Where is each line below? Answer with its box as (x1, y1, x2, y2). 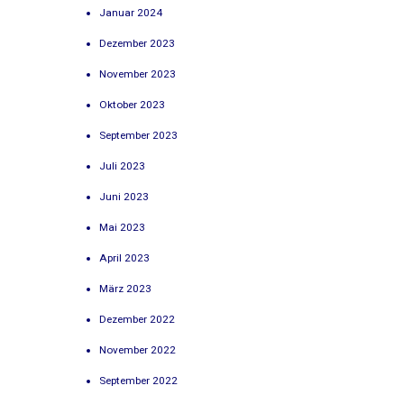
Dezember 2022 (99, 312, 176, 326)
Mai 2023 (99, 220, 146, 234)
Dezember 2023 (99, 36, 176, 50)
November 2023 (99, 67, 177, 80)
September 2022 (99, 373, 179, 387)
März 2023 (99, 281, 152, 295)
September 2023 (99, 128, 179, 142)
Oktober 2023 (99, 97, 166, 111)
